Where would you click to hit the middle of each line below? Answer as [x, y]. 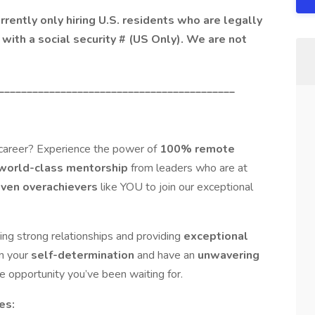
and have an [167, 255]
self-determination [84, 255]
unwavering [229, 255]
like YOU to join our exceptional [177, 187]
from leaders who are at [189, 168]
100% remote [197, 149]
